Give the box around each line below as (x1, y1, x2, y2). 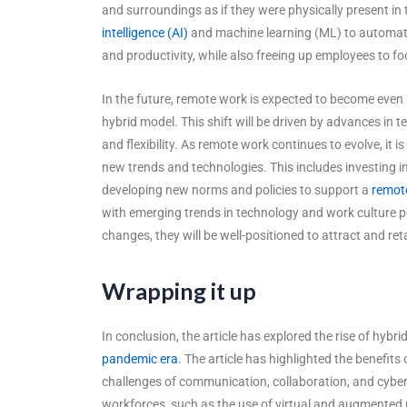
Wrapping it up (102, 276, 256, 304)
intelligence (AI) (102, 25, 188, 40)
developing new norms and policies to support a (102, 182, 372, 197)
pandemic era (102, 351, 178, 366)
